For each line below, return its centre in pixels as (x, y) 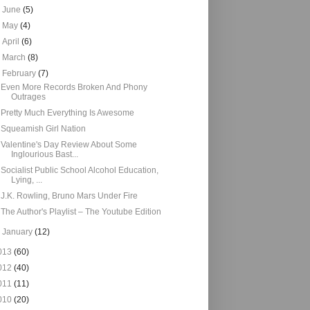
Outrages (28, 97)
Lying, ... (26, 180)
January (19, 232)
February (20, 73)
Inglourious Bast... (44, 154)
